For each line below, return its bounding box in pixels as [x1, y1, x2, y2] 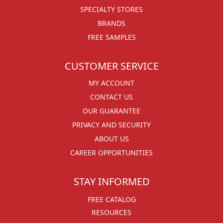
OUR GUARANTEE [83, 106, 140, 115]
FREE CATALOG [87, 195, 136, 205]
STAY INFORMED [73, 175, 150, 188]
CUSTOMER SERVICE [64, 59, 159, 73]
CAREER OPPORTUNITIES [70, 148, 153, 157]
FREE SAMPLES [87, 32, 136, 42]
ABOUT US [94, 134, 129, 143]
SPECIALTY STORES [80, 4, 143, 14]
